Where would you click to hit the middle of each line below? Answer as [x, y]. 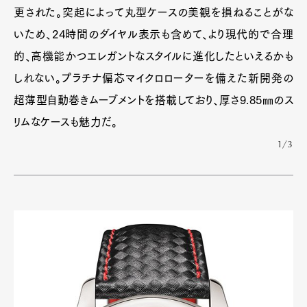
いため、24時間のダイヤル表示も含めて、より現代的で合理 [153, 34]
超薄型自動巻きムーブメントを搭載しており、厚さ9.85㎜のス [153, 100]
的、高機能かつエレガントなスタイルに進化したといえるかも [153, 56]
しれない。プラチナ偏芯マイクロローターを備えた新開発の [153, 78]
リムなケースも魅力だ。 [72, 122]
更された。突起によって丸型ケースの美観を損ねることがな [153, 12]
